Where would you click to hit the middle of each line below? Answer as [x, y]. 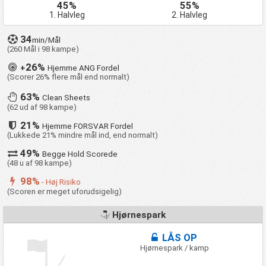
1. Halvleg [67, 15]
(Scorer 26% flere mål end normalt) [68, 77]
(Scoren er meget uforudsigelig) [64, 191]
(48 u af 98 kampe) [39, 163]
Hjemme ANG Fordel [84, 68]
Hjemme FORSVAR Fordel [88, 126]
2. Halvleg [190, 15]
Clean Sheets [66, 98]
